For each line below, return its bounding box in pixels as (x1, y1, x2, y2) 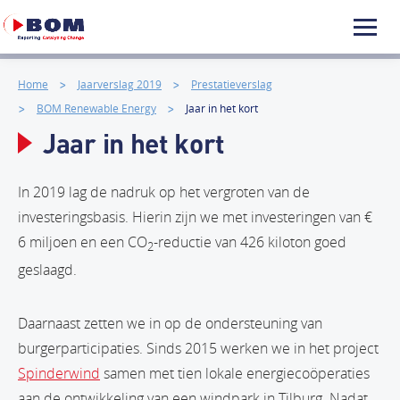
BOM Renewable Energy (37, 100, 156, 115)
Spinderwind (18, 363, 100, 384)
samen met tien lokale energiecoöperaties (100, 363, 370, 384)
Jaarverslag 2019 (78, 76, 162, 91)
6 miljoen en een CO (18, 231, 147, 252)
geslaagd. (18, 260, 77, 280)
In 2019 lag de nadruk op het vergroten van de (18, 181, 310, 202)
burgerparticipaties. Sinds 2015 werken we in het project (18, 338, 379, 359)
